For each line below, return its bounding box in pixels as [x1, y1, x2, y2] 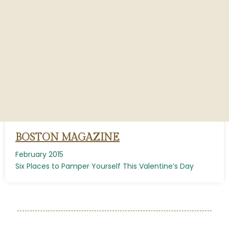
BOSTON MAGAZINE [15, 131, 120, 144]
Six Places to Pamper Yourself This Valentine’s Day [15, 161, 194, 171]
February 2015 [15, 149, 63, 159]
